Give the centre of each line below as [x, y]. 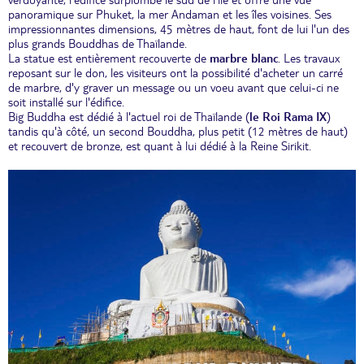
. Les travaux [309, 59]
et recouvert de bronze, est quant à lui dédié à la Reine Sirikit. [160, 147]
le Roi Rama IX [288, 117]
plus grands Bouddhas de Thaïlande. [97, 44]
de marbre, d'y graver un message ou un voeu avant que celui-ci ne [173, 88]
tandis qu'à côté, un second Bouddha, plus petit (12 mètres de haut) [178, 132]
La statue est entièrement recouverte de [109, 59]
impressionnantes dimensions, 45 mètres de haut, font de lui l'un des [179, 30]
